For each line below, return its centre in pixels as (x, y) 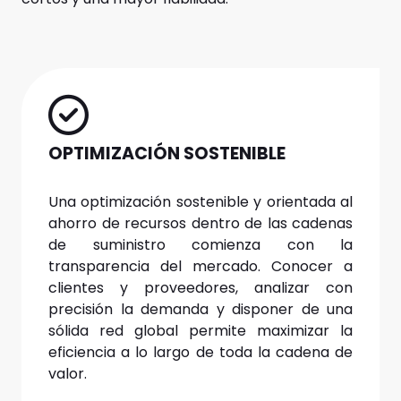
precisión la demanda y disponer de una (200, 309)
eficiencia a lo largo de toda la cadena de (200, 352)
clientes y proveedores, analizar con (200, 287)
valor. (68, 373)
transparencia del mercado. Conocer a (200, 266)
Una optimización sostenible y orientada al (200, 201)
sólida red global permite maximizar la (200, 330)
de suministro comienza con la (200, 244)
